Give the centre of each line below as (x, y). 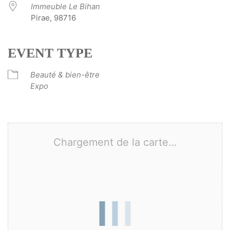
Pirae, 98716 (53, 17)
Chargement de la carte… (115, 142)
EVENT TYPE (50, 53)
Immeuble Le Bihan (65, 6)
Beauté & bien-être (65, 74)
